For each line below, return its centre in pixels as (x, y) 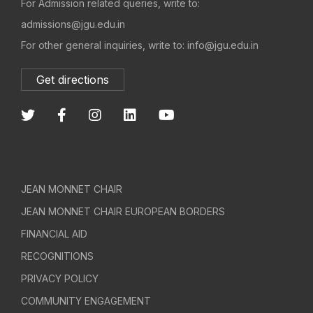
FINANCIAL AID (54, 234)
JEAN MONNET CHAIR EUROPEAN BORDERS (123, 212)
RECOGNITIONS (57, 256)
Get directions (73, 80)
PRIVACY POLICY (60, 279)
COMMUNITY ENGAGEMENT (86, 301)
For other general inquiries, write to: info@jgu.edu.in (140, 45)
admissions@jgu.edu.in (73, 24)
